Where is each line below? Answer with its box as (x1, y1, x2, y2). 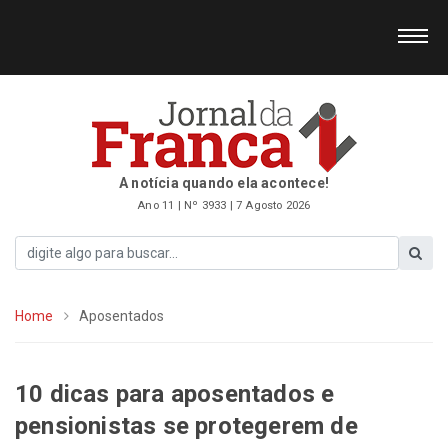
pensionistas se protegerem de (15, 411, 358, 440)
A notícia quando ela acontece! (119, 175, 329, 191)
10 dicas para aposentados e (15, 379, 335, 408)
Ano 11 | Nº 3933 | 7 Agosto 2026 (137, 199, 311, 212)
